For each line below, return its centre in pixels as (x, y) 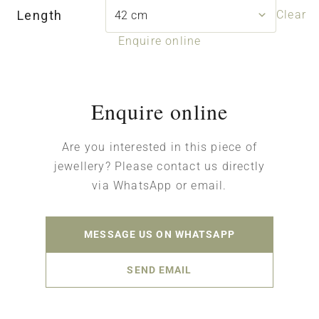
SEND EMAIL (159, 270)
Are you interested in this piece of (159, 147)
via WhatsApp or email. (159, 186)
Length (40, 15)
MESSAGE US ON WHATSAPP (159, 235)
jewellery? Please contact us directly (159, 167)
